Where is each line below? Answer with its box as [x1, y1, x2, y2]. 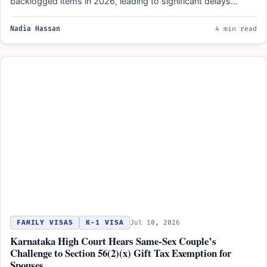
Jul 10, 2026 [130, 218, 181, 226]
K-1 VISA [86, 218, 124, 226]
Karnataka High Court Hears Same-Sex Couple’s [10, 233, 216, 249]
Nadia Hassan [10, 24, 60, 33]
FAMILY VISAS [17, 218, 73, 226]
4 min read [215, 24, 257, 33]
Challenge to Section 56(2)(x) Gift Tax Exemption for [10, 245, 231, 260]
